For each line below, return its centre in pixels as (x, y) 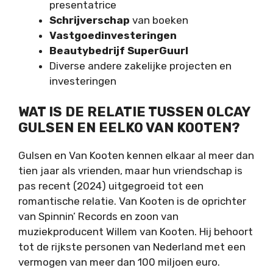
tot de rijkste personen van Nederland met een (132, 247)
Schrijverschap (90, 20)
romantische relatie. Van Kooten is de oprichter (132, 201)
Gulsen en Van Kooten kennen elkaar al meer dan (136, 156)
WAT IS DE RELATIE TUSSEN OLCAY (134, 112)
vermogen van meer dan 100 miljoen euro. (119, 262)
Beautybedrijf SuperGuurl (119, 50)
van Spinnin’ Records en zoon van (98, 217)
